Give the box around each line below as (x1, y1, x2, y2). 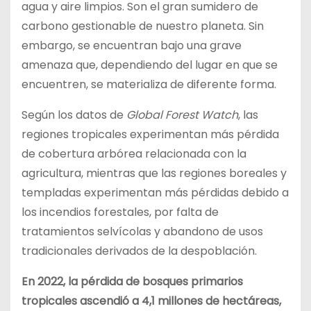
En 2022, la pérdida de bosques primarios (22, 273, 243, 289)
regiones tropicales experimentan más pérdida (22, 126, 279, 142)
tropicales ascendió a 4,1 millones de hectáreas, (22, 292, 281, 309)
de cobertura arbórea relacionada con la (22, 145, 246, 162)
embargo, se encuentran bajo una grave (22, 37, 242, 53)
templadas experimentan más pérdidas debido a (22, 184, 289, 201)
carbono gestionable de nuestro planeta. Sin (22, 17, 264, 34)
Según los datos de (22, 106, 126, 123)
